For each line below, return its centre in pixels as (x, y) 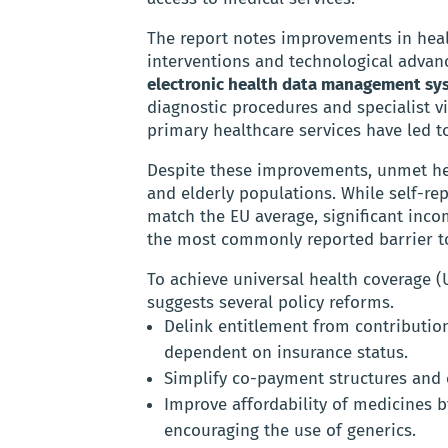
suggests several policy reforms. (270, 303)
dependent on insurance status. (286, 353)
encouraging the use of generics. (290, 431)
